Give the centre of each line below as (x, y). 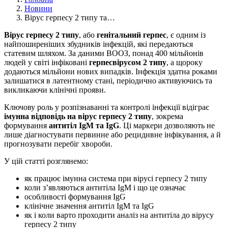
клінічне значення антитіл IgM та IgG (89, 206)
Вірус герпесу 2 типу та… (70, 17)
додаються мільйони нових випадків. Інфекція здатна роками (111, 71)
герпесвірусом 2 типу (128, 62)
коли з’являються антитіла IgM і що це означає (105, 187)
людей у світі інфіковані (47, 62)
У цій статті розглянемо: (46, 161)
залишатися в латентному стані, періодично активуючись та (108, 80)
